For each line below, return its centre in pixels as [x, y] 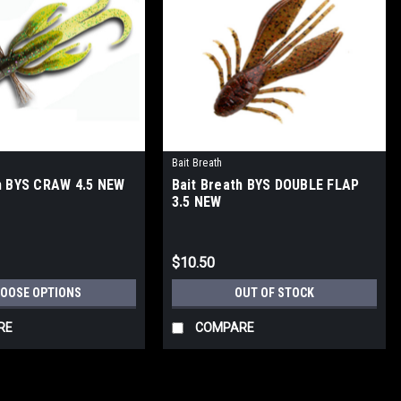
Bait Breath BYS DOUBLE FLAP [265, 185]
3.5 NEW [196, 202]
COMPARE [224, 328]
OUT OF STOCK [274, 293]
